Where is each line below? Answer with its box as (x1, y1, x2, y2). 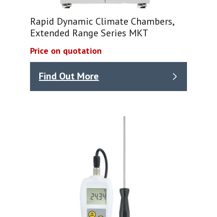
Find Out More (39, 70, 99, 83)
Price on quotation (30, 45, 102, 56)
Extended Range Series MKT (30, 26, 149, 39)
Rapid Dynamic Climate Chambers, (30, 15, 174, 28)
